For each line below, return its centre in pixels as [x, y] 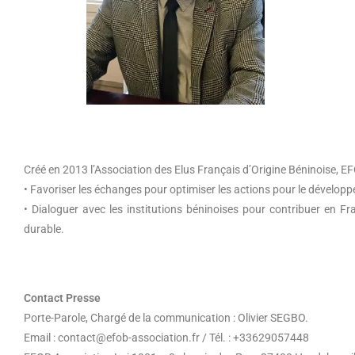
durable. [44, 229]
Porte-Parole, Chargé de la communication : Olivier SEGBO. [166, 318]
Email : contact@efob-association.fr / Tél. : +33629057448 [166, 338]
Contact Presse [62, 298]
